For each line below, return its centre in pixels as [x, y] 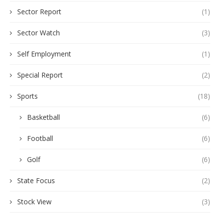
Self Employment [44, 54]
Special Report [40, 75]
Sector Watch [39, 33]
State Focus [36, 181]
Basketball [43, 117]
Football [40, 138]
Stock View [34, 202]
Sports [27, 96]
